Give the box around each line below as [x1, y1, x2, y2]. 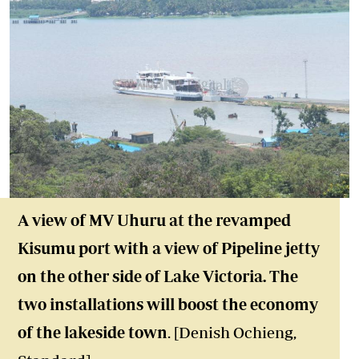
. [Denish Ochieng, [167, 323, 296, 341]
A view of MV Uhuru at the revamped [18, 211, 291, 229]
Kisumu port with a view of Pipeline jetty [18, 239, 320, 257]
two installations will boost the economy [18, 295, 318, 313]
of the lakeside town [18, 323, 167, 341]
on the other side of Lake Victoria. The [18, 267, 298, 285]
